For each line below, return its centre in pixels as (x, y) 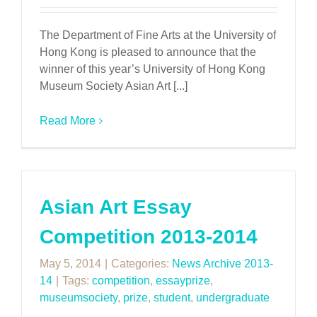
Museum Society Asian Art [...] (114, 86)
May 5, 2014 (70, 264)
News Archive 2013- (223, 264)
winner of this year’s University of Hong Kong (152, 69)
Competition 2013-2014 (149, 237)
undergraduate (233, 298)
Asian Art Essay (116, 207)
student (172, 298)
